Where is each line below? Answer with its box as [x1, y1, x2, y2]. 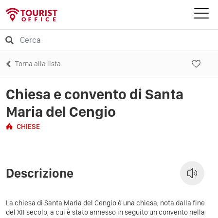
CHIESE [17, 122, 40, 131]
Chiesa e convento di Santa [6, 85, 183, 103]
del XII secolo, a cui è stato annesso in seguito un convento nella [6, 207, 205, 217]
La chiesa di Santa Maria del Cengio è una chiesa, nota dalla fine [6, 198, 205, 207]
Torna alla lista [15, 59, 61, 68]
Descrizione [6, 165, 73, 181]
